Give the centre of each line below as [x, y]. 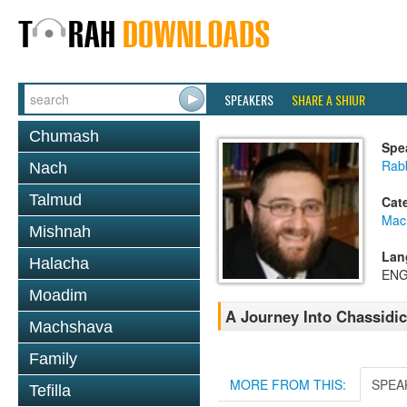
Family [53, 359]
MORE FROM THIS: [288, 384]
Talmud [55, 200]
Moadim [58, 295]
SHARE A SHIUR [328, 99]
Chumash [64, 136]
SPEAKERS [249, 99]
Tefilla [50, 391]
